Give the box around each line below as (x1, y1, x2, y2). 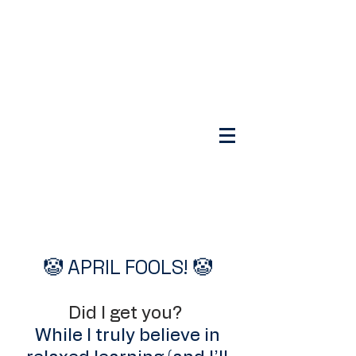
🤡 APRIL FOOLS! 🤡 (42, 254, 212, 280)
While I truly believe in (34, 327, 220, 344)
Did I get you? (68, 304, 186, 322)
